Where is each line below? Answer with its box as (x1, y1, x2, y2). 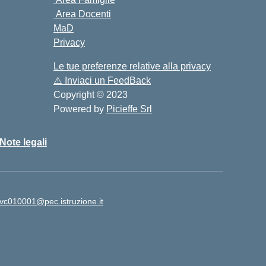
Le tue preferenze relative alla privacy (53, 61, 211, 71)
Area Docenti (53, 9, 111, 19)
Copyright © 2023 (53, 90, 128, 100)
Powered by (53, 104, 106, 114)
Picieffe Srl (106, 104, 152, 114)
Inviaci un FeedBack (62, 75, 151, 85)
